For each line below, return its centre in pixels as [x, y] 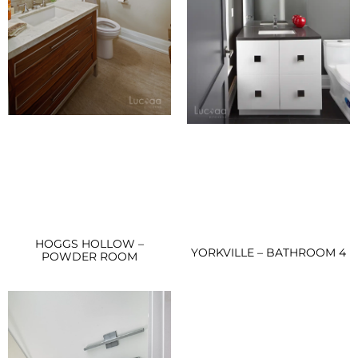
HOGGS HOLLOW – [89, 244]
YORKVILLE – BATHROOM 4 [268, 253]
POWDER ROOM [89, 257]
